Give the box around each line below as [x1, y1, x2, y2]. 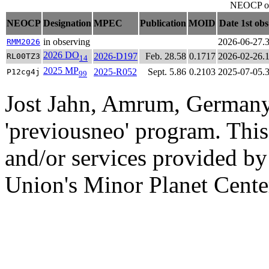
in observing [43, 37, 90, 47]
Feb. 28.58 [145, 51, 186, 62]
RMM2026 [7, 37, 40, 47]
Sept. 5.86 [148, 67, 186, 77]
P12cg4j [7, 67, 40, 77]
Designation [43, 18, 91, 29]
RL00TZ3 [7, 52, 40, 61]
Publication [140, 18, 186, 29]
